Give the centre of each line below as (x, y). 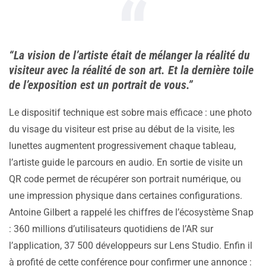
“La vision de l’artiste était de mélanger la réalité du (129, 56)
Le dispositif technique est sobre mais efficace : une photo (130, 113)
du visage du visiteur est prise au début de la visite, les (122, 129)
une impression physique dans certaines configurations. (126, 196)
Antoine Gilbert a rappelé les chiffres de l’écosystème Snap (131, 213)
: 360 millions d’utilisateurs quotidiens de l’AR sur (111, 229)
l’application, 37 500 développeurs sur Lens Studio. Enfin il (131, 246)
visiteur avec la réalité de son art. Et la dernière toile (131, 70)
